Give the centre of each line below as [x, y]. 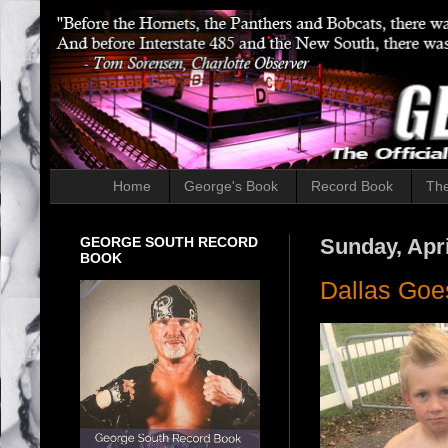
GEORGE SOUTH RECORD [169, 241]
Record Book [351, 186]
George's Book [230, 186]
